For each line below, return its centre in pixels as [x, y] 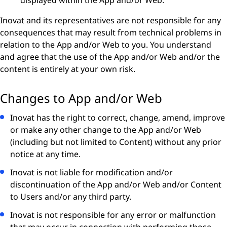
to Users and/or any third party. [71, 197]
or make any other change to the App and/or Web [106, 130]
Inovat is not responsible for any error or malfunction [113, 215]
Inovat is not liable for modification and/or [91, 172]
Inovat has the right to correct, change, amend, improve [118, 118]
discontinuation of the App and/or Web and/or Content [116, 184]
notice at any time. [45, 154]
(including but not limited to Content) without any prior [116, 142]
